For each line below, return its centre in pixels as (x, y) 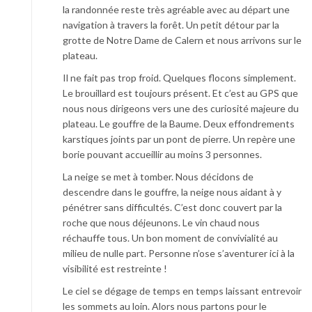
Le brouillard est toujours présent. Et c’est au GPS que (180, 93)
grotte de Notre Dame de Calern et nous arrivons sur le (182, 40)
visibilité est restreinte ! (115, 268)
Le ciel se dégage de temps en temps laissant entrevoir (182, 290)
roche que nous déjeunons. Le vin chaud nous (161, 222)
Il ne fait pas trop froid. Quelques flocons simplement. (179, 77)
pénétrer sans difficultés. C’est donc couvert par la (172, 207)
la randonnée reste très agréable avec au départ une (176, 9)
